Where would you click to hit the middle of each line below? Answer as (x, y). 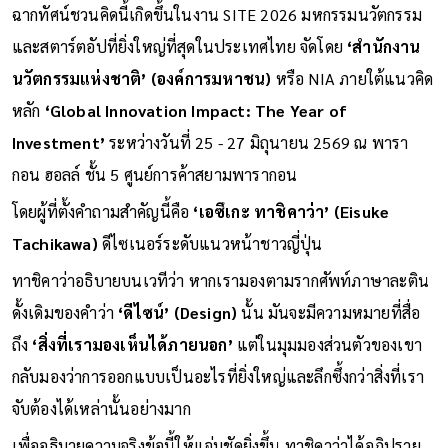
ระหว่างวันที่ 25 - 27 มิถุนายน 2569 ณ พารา (259, 142)
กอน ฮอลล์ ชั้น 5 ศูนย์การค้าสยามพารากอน (156, 174)
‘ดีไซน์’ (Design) (180, 312)
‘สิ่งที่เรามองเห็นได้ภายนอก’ (135, 344)
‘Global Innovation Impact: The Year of (196, 110)
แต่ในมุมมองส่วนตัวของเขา (330, 344)
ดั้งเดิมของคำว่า (65, 312)
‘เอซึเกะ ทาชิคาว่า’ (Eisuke (291, 211)
